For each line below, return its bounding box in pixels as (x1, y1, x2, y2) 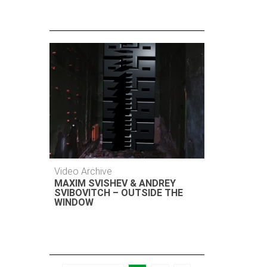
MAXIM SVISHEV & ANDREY (54, 178, 176, 189)
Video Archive (54, 166, 113, 177)
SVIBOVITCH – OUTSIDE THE (54, 187, 184, 198)
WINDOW (54, 197, 94, 208)
